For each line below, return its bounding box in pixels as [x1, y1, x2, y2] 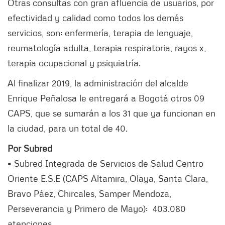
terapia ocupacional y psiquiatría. [8, 57, 141, 68]
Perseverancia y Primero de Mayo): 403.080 [8, 202, 186, 214]
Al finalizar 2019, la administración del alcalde [8, 77, 188, 88]
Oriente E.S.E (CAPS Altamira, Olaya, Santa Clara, [8, 172, 208, 184]
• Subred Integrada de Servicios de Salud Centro [8, 157, 203, 169]
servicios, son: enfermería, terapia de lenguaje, [8, 27, 193, 38]
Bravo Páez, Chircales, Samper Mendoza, [8, 187, 171, 199]
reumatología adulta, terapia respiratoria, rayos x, [8, 42, 206, 53]
